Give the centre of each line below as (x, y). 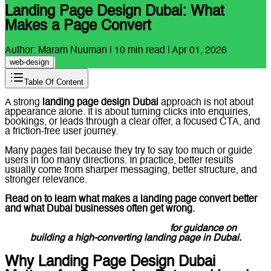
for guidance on (202, 229)
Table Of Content (54, 82)
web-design (29, 62)
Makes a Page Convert (78, 27)
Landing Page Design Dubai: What (115, 12)
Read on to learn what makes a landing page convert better (131, 200)
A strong (24, 103)
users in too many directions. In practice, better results (119, 161)
